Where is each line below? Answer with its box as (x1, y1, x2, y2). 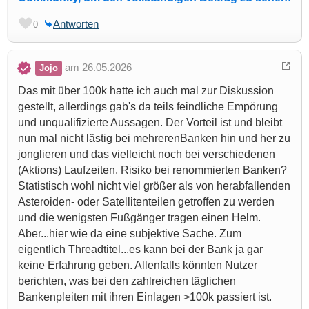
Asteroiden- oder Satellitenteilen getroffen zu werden (18, 196, 275, 208)
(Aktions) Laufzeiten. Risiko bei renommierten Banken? (18, 164, 287, 177)
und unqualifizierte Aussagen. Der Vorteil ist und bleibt (18, 117, 282, 129)
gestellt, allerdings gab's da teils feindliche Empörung (18, 101, 278, 113)
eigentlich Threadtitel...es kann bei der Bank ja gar (18, 243, 263, 256)
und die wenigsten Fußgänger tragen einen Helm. (18, 212, 261, 224)
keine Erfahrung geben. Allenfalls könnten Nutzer (18, 259, 257, 272)
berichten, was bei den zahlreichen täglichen (18, 275, 236, 288)
